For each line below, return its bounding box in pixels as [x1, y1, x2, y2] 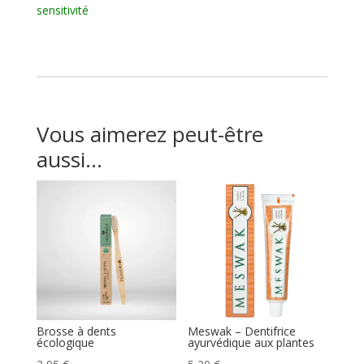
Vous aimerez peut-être [36, 119, 263, 149]
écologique [36, 335, 94, 351]
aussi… [36, 145, 102, 175]
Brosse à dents [36, 323, 116, 340]
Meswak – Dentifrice [188, 323, 297, 340]
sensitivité [36, 2, 89, 19]
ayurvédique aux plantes [188, 335, 315, 351]
